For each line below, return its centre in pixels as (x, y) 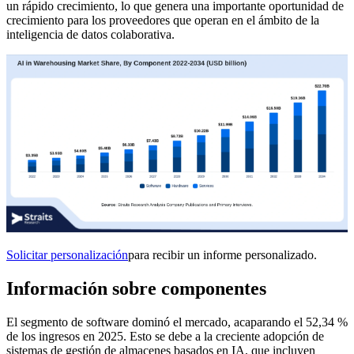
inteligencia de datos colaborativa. (90, 35)
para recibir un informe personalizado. (222, 255)
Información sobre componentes (136, 288)
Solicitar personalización (67, 255)
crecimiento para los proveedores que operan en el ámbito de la (163, 21)
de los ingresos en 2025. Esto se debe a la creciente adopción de (165, 336)
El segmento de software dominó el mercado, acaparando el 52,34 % (177, 322)
